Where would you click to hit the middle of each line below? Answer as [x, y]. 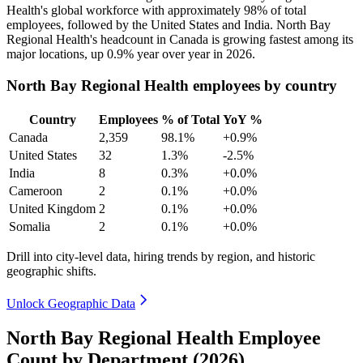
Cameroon [36, 190]
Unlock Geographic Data [71, 303]
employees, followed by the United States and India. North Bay [169, 25]
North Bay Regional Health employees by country [172, 86]
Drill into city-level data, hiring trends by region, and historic [161, 256]
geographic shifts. [51, 271]
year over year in [180, 54]
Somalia [30, 226]
